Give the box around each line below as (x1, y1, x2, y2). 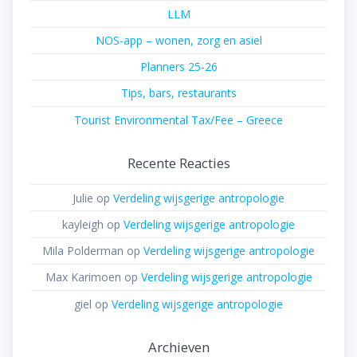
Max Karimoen (45, 269, 121, 285)
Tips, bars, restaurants (120, 85, 237, 101)
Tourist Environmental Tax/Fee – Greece (74, 112, 283, 127)
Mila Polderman (42, 243, 124, 259)
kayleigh (62, 217, 104, 233)
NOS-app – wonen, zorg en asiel (95, 33, 262, 49)
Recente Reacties (127, 154, 230, 173)
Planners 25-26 (139, 59, 218, 75)
